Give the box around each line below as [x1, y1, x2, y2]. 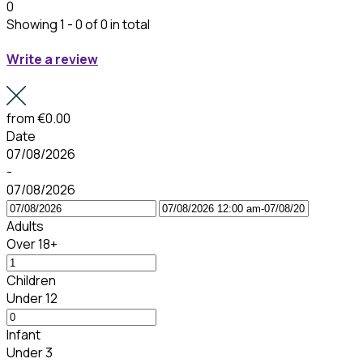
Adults [6, 216, 44, 235]
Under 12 [6, 288, 58, 307]
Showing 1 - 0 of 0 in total [6, 15, 150, 34]
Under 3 [6, 343, 53, 361]
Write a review [6, 50, 98, 69]
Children [6, 271, 56, 289]
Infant [6, 325, 41, 344]
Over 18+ [6, 234, 58, 253]
